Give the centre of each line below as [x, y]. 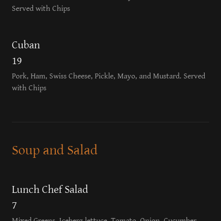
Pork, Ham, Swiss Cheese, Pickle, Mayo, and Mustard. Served [109, 76]
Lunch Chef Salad [50, 190]
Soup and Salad [55, 150]
